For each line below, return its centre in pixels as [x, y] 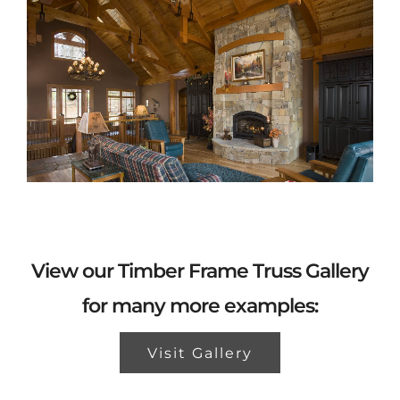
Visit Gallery [200, 353]
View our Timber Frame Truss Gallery [200, 271]
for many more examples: [200, 305]
